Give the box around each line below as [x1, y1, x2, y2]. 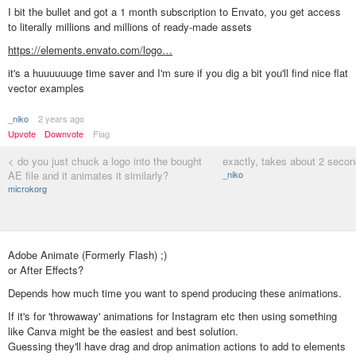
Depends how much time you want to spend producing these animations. [8, 285, 342, 301]
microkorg [8, 182, 47, 195]
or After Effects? [8, 262, 83, 277]
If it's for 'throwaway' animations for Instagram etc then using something [8, 308, 337, 324]
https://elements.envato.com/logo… [8, 42, 172, 58]
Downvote [44, 127, 83, 141]
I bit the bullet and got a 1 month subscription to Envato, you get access [8, 4, 341, 19]
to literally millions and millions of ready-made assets [8, 19, 252, 34]
